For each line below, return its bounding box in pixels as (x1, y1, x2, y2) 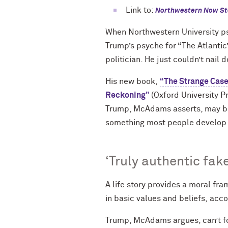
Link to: (126, 6, 155, 14)
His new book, (105, 77, 160, 85)
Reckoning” (105, 91, 149, 99)
